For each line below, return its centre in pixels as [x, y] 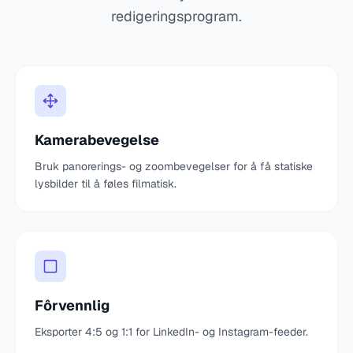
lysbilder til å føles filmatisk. [105, 184]
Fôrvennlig [72, 305]
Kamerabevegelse [97, 140]
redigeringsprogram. [176, 16]
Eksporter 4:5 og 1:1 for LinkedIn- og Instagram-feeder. [171, 332]
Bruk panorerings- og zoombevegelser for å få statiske [173, 166]
